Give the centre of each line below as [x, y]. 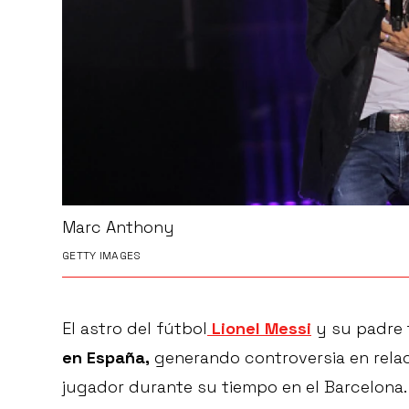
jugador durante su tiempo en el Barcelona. [235, 387]
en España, [106, 358]
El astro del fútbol [135, 329]
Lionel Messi [262, 329]
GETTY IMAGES [102, 256]
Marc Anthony [118, 227]
